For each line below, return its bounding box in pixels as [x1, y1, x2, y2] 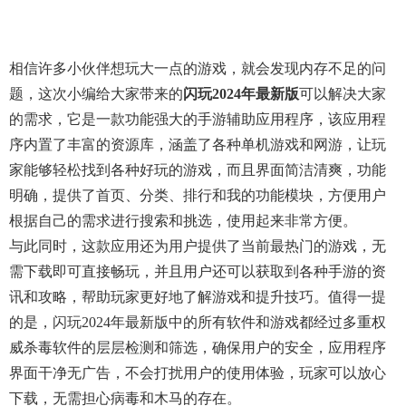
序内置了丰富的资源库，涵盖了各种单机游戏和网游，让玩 [9, 137, 386, 152]
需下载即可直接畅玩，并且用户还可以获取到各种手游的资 [9, 264, 386, 279]
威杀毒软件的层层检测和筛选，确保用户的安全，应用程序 [9, 340, 386, 355]
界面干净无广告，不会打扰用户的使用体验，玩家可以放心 [9, 365, 386, 381]
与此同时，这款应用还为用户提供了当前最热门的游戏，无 [9, 238, 386, 254]
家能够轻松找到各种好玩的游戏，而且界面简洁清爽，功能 [9, 162, 386, 178]
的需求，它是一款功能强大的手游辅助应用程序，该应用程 [9, 111, 386, 127]
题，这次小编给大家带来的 [9, 86, 183, 101]
